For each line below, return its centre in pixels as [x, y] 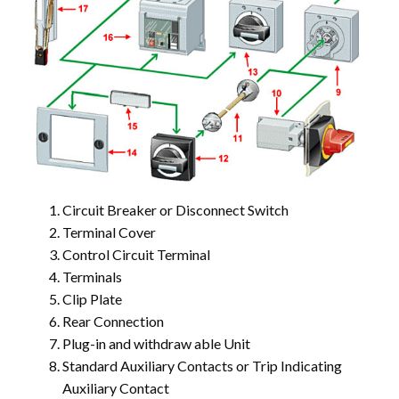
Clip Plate [93, 298]
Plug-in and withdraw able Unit [157, 343]
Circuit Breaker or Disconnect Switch [176, 209]
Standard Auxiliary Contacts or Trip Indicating [203, 365]
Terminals [93, 276]
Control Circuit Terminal [137, 254]
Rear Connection [114, 321]
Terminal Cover [110, 232]
